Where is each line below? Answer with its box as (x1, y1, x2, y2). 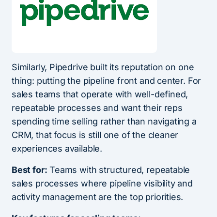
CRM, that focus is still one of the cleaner (12, 130, 179, 140)
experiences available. (12, 143, 103, 154)
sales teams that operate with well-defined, (12, 89, 188, 100)
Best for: (12, 165, 47, 175)
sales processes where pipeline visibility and (12, 178, 193, 189)
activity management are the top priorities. (12, 192, 184, 202)
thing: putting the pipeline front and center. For (12, 76, 201, 86)
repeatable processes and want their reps (12, 103, 183, 113)
